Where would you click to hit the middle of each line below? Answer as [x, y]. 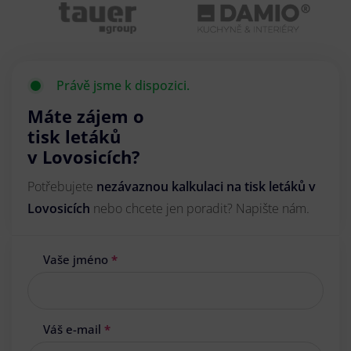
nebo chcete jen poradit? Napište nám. [201, 209]
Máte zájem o [86, 116]
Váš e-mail [74, 329]
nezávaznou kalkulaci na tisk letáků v [206, 187]
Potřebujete [62, 187]
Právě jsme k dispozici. [123, 86]
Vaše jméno [77, 260]
